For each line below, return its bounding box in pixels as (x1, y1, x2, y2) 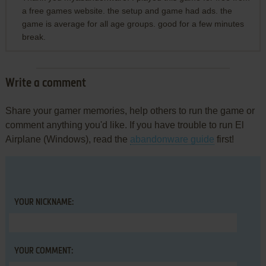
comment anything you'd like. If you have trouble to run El (5, 119, 244, 130)
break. (21, 31, 46, 42)
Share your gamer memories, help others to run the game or (5, 105, 255, 116)
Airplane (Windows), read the (5, 134, 130, 144)
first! (214, 134, 234, 144)
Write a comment (5, 77, 86, 90)
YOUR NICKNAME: (14, 198, 74, 207)
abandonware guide (129, 134, 214, 144)
